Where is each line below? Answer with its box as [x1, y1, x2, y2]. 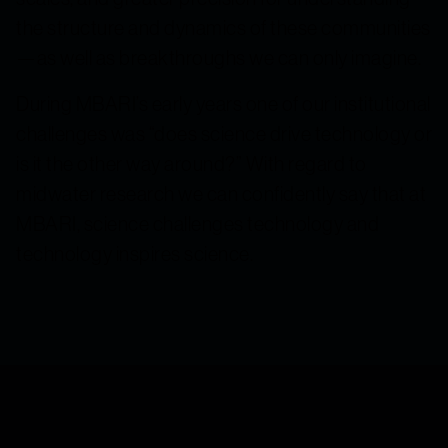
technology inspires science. [16, 241, 253, 267]
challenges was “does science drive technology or [16, 121, 432, 147]
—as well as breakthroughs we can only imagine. [16, 45, 421, 71]
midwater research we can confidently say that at [16, 181, 426, 207]
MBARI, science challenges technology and [16, 211, 379, 237]
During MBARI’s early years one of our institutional [16, 91, 431, 117]
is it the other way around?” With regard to [16, 151, 367, 177]
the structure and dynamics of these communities [16, 15, 431, 41]
